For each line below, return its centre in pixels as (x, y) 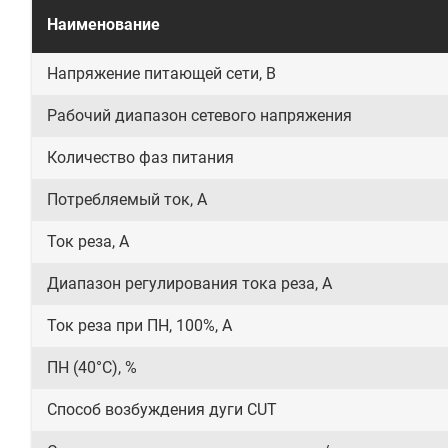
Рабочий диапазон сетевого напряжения (199, 115)
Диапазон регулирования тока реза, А (189, 283)
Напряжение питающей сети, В (161, 73)
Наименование (103, 24)
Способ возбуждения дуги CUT (162, 409)
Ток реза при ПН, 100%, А (139, 325)
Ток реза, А (88, 241)
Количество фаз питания (140, 157)
